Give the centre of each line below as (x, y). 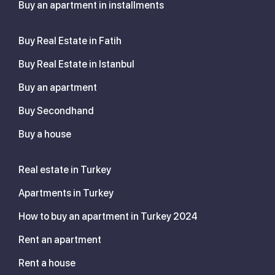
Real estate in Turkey (65, 169)
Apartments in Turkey (66, 193)
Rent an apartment (60, 239)
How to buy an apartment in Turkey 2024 (108, 216)
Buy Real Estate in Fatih (70, 41)
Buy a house (45, 134)
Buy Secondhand (56, 110)
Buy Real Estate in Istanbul (76, 64)
